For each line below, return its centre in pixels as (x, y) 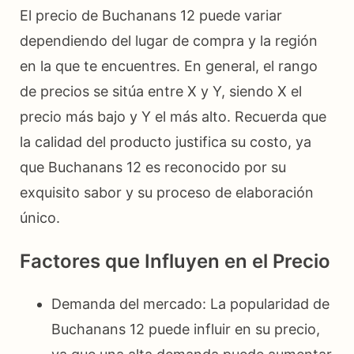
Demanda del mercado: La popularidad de (190, 303)
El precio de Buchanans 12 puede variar (151, 15)
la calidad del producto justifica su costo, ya (166, 141)
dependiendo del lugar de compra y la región (169, 40)
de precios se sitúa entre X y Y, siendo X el (161, 91)
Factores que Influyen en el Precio (175, 261)
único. (40, 217)
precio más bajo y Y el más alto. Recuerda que (173, 116)
